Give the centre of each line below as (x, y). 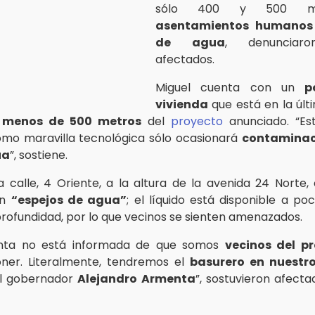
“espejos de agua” (69, 200)
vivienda (182, 104)
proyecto (197, 121)
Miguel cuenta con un (230, 87)
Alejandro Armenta (136, 278)
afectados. (185, 59)
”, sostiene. (39, 155)
